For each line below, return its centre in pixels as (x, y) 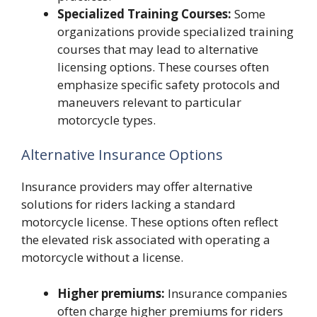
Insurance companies (226, 293)
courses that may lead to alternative (158, 49)
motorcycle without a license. (102, 257)
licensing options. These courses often (163, 67)
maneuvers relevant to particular (149, 102)
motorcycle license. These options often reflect (150, 222)
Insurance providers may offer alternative (137, 186)
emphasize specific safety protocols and (169, 84)
